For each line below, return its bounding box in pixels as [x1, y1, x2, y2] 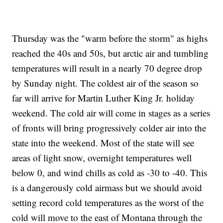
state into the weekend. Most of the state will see [12, 136, 195, 149]
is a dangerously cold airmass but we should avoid [12, 181, 203, 194]
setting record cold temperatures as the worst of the [12, 196, 204, 209]
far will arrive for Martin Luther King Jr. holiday [12, 91, 195, 104]
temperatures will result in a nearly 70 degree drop [12, 61, 203, 74]
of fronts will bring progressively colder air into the [12, 121, 207, 134]
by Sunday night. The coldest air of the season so [12, 76, 199, 89]
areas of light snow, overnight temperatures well [12, 151, 192, 164]
